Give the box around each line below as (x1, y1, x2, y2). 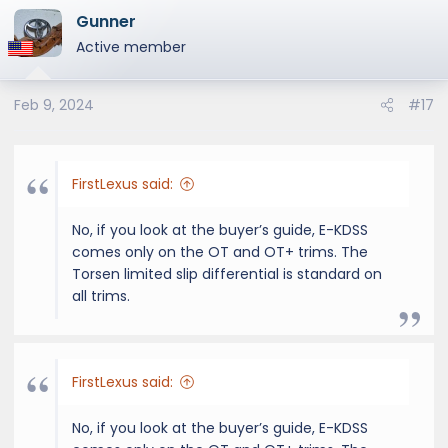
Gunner (76, 9, 136, 33)
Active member (76, 36, 186, 57)
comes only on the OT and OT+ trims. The (72, 241, 368, 262)
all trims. (72, 285, 130, 306)
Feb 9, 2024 (14, 94, 94, 115)
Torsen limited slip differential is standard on (72, 263, 382, 284)
